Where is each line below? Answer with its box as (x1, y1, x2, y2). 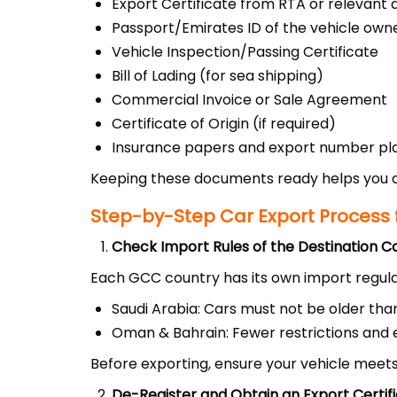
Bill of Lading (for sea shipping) (112, 66, 323, 86)
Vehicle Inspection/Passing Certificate (112, 42, 378, 62)
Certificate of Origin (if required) (112, 113, 336, 134)
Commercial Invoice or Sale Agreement (112, 90, 387, 110)
